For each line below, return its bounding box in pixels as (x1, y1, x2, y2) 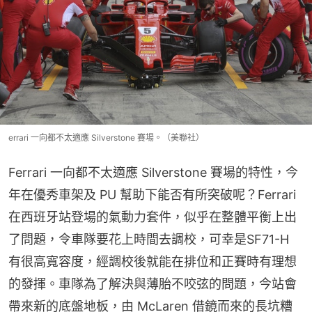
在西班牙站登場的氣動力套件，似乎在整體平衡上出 (8, 209, 297, 224)
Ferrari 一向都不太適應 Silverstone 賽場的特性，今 (8, 164, 298, 180)
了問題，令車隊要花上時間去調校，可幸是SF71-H (8, 231, 289, 247)
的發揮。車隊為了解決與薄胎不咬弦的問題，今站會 (8, 276, 297, 291)
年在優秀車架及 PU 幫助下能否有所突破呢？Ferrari (8, 187, 296, 202)
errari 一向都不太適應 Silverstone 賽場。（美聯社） (8, 132, 204, 143)
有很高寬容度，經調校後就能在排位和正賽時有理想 (8, 253, 297, 269)
